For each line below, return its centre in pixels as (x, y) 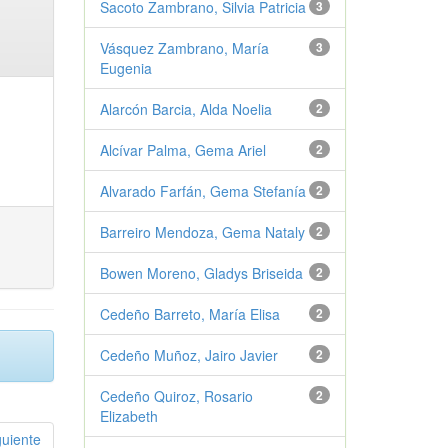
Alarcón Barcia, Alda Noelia (185, 109)
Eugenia (125, 68)
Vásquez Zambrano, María (184, 48)
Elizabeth (128, 416)
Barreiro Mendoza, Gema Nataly (202, 232)
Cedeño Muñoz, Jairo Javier (188, 355)
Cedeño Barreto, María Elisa (189, 314)
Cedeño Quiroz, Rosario (176, 396)
